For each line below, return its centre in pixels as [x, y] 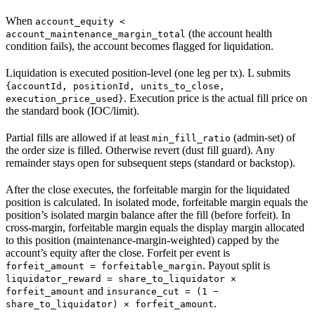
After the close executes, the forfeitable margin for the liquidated [148, 189]
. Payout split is [236, 265]
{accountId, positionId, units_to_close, [115, 86]
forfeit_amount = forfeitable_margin [104, 266]
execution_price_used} [65, 98]
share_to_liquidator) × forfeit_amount [110, 304]
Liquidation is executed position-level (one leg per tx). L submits [148, 72]
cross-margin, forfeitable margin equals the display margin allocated [155, 227]
